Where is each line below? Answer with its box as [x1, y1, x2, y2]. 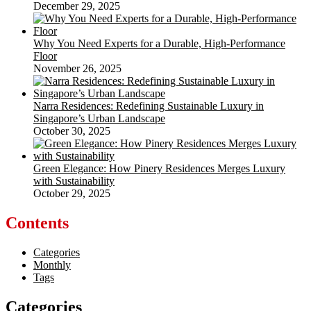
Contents [6, 213, 69, 232]
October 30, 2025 [33, 124, 110, 137]
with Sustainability [33, 174, 115, 187]
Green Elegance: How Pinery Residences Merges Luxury [33, 162, 285, 174]
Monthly [33, 258, 71, 271]
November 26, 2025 [33, 62, 121, 74]
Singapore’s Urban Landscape [33, 112, 165, 124]
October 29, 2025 [33, 187, 110, 199]
